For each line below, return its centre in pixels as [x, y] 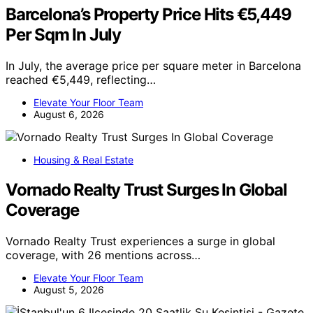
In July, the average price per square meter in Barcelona [153, 66]
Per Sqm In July [64, 35]
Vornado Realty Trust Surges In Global [146, 190]
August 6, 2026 [69, 115]
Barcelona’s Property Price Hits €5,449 [148, 15]
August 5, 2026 [69, 290]
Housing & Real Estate [83, 160]
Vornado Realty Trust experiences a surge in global [140, 241]
